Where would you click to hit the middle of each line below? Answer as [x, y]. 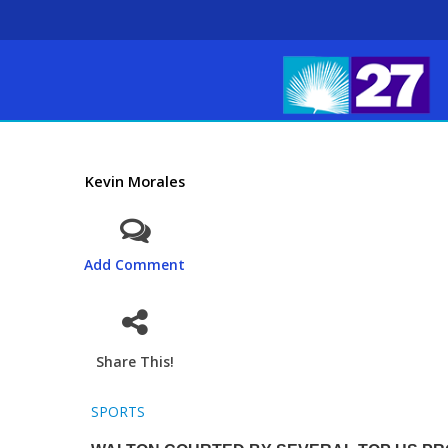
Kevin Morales [134, 181]
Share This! [134, 361]
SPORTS [117, 411]
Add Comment [135, 264]
